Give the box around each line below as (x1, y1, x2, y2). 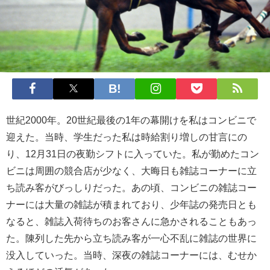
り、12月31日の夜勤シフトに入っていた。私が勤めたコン (6, 148, 259, 159)
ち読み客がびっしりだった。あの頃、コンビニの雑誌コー (6, 182, 257, 192)
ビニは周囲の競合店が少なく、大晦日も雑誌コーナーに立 (6, 165, 257, 175)
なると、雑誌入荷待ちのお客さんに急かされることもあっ (6, 216, 257, 226)
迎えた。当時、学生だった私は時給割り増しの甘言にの (6, 131, 247, 142)
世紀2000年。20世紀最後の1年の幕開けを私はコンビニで (6, 115, 256, 125)
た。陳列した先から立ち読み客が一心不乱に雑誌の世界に (6, 233, 257, 243)
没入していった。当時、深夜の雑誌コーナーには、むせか (6, 250, 257, 260)
